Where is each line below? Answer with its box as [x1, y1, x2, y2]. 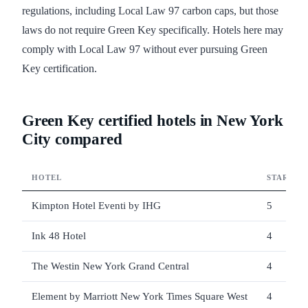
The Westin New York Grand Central [32, 261, 189, 272]
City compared [22, 131, 122, 148]
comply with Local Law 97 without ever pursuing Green [22, 43, 267, 56]
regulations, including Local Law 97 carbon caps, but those [22, 5, 278, 17]
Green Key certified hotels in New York [22, 112, 283, 130]
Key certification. [22, 63, 97, 75]
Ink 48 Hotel [32, 230, 86, 242]
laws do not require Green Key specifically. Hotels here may [22, 24, 283, 36]
